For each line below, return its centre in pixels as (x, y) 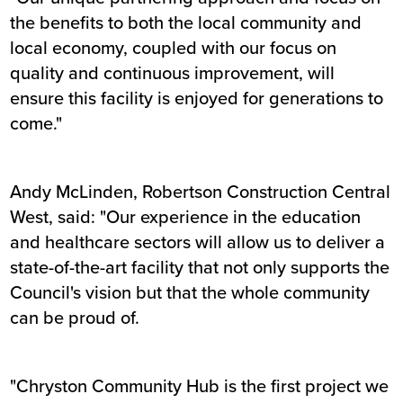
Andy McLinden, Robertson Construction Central (201, 192)
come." (36, 123)
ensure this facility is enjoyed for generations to (197, 98)
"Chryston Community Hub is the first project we (200, 386)
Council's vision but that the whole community (190, 292)
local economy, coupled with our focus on (174, 48)
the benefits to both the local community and (186, 22)
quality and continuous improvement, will (173, 73)
